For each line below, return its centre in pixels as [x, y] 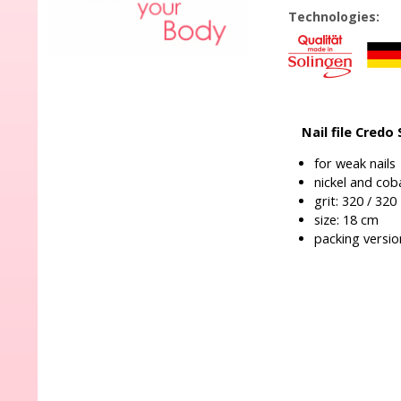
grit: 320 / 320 [355, 201]
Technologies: [333, 17]
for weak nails [355, 163]
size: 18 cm [346, 220]
